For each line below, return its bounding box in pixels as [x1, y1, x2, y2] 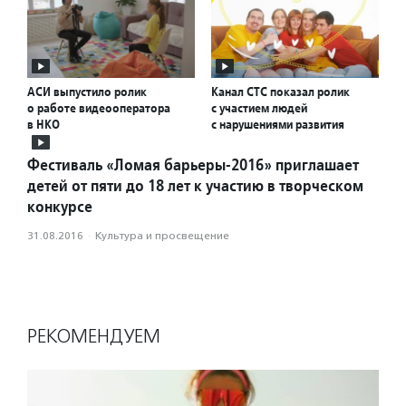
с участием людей [211, 100, 307, 117]
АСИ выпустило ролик [27, 83, 147, 101]
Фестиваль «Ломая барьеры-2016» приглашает [27, 154, 359, 176]
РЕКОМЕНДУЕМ [27, 324, 160, 349]
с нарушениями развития [211, 116, 344, 133]
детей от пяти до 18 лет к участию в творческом [27, 175, 363, 197]
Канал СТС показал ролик [211, 83, 350, 101]
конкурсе [27, 196, 92, 217]
